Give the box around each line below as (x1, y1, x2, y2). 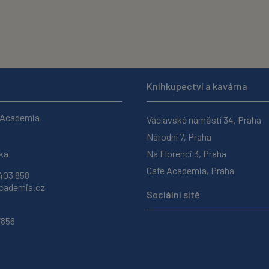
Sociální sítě (147, 189, 200, 200)
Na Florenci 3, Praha (147, 148, 226, 159)
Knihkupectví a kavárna (147, 80, 247, 92)
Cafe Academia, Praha (147, 165, 234, 176)
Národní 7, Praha (147, 131, 211, 142)
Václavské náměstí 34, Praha (147, 114, 261, 125)
